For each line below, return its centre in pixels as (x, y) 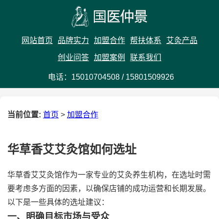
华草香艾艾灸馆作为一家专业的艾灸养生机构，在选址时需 (109, 175)
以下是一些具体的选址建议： (58, 202)
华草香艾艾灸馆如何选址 (72, 149)
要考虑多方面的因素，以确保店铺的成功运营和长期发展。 (109, 188)
